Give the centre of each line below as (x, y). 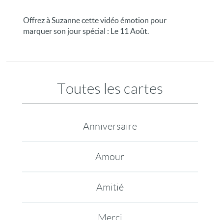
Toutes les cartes (110, 89)
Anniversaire (110, 126)
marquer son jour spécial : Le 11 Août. (86, 31)
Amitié (110, 187)
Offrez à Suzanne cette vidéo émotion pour (95, 20)
